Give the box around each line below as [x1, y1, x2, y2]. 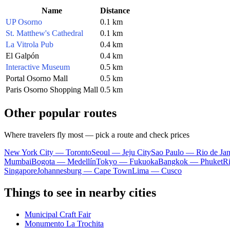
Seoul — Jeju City [91, 147, 151, 157]
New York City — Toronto [4, 147, 91, 157]
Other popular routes [4, 106, 117, 120]
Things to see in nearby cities [4, 185, 156, 199]
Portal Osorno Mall [6, 73, 68, 83]
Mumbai [4, 157, 31, 166]
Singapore [4, 166, 37, 175]
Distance [100, 6, 130, 15]
